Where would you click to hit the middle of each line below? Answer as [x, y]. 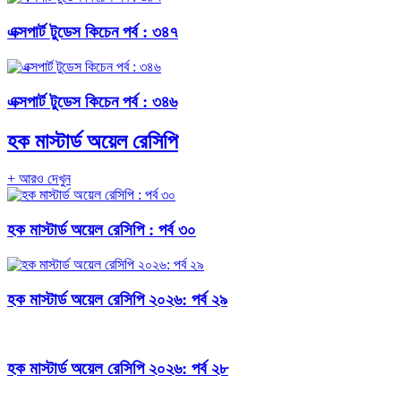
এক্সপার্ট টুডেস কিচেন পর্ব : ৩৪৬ [92, 101]
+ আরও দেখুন [39, 179]
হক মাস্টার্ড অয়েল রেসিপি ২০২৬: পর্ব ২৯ [117, 299]
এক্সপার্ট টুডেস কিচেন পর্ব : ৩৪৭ [93, 32]
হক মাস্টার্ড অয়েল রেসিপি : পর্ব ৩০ [102, 230]
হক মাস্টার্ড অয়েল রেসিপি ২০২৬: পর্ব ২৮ [118, 369]
